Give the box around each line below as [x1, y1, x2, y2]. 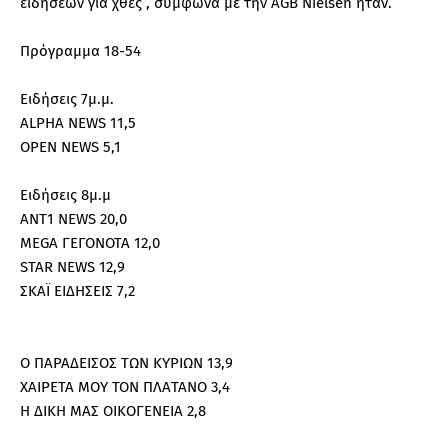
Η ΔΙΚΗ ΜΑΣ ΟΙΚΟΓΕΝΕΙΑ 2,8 [20, 401, 206, 420]
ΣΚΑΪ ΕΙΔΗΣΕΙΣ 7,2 [20, 281, 135, 300]
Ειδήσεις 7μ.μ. [20, 89, 114, 108]
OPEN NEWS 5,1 [20, 137, 121, 156]
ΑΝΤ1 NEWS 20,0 [20, 209, 127, 228]
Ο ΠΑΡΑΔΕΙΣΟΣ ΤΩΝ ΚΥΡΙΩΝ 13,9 [20, 353, 233, 372]
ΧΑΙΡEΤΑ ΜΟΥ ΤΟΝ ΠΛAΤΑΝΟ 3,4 [20, 377, 230, 396]
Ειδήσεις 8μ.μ [20, 185, 111, 204]
